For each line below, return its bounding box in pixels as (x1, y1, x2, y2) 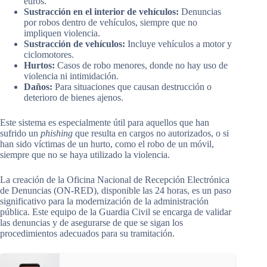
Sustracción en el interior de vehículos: (24, 7, 179, 17)
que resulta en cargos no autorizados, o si (73, 128, 229, 139)
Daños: (24, 82, 52, 92)
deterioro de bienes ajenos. (24, 92, 123, 103)
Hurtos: (24, 60, 55, 71)
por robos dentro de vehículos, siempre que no (24, 17, 197, 28)
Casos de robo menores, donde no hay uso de (55, 60, 228, 71)
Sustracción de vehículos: (24, 39, 125, 49)
